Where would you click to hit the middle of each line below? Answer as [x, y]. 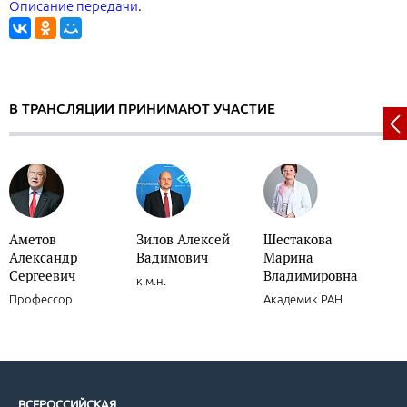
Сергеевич [42, 276]
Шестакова [298, 239]
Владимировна [311, 276]
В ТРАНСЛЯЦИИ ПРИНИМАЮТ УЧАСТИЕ [142, 109]
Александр [43, 258]
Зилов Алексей [183, 239]
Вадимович [172, 258]
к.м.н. [151, 281]
